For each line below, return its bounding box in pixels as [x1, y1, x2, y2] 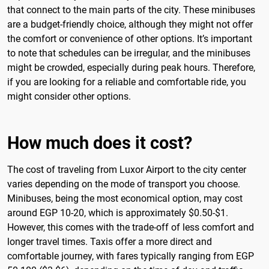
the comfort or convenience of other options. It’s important [7, 32, 252, 44]
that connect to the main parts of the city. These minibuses [7, 4, 255, 16]
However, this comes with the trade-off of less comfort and [7, 221, 254, 233]
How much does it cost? [7, 132, 192, 153]
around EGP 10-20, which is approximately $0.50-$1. [7, 207, 228, 219]
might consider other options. [7, 90, 131, 102]
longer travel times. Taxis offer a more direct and [7, 235, 212, 247]
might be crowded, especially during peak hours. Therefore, [7, 61, 255, 73]
